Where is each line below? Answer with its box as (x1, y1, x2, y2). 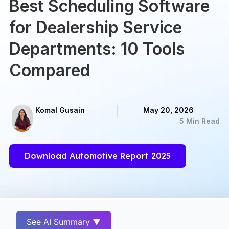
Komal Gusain (35, 105, 85, 114)
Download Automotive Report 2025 (25, 151, 171, 162)
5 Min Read (179, 116, 220, 125)
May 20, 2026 (143, 105, 194, 114)
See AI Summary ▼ (27, 217, 101, 227)
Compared (9, 60, 90, 80)
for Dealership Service (9, 17, 182, 37)
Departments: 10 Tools (9, 38, 185, 59)
